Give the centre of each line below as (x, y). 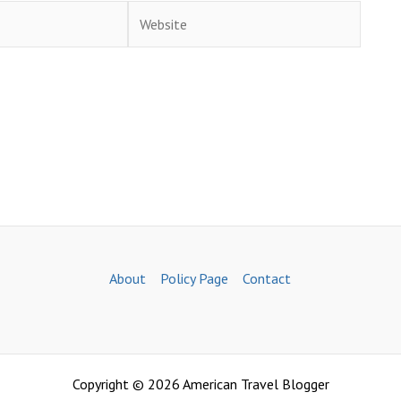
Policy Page (195, 279)
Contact (267, 279)
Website (151, 12)
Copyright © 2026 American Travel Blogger (200, 384)
